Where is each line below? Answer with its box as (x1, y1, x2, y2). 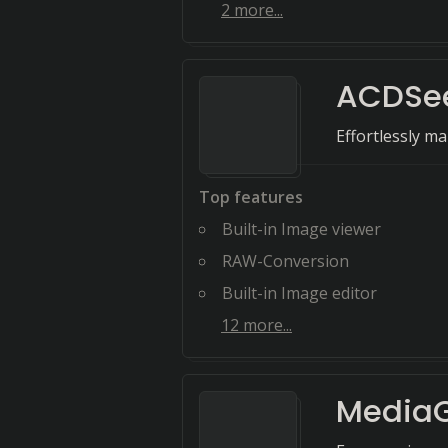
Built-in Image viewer (222, 218, 381, 240)
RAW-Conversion (222, 250, 349, 272)
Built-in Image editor (222, 282, 377, 304)
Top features (199, 186, 303, 208)
